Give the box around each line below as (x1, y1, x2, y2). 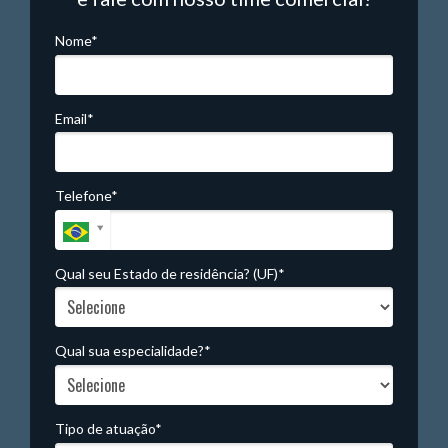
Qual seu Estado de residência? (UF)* (55, 264, 285, 282)
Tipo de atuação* (55, 419, 162, 437)
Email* (55, 109, 94, 127)
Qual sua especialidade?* (55, 342, 211, 360)
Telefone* (55, 187, 118, 205)
